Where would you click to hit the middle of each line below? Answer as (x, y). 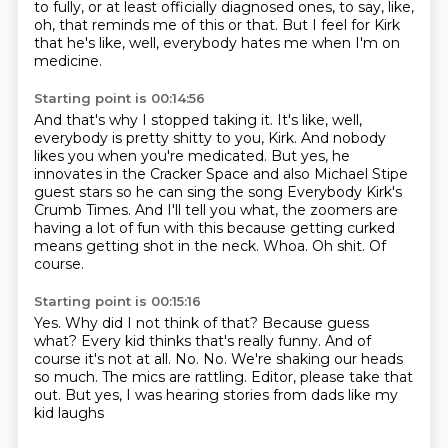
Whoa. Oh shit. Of (324, 246)
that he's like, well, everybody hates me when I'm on (216, 43)
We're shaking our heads (316, 359)
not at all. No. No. (169, 359)
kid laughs (68, 413)
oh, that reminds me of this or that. (157, 25)
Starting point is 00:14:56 (119, 98)
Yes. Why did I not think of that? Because (180, 323)
